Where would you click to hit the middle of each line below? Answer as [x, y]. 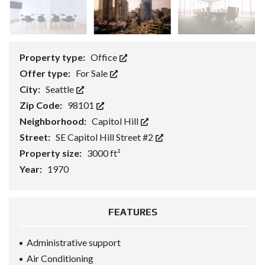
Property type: [53, 57]
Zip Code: [42, 105]
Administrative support [74, 243]
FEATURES [132, 212]
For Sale [93, 73]
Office [105, 57]
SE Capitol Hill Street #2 [105, 137]
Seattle [61, 89]
